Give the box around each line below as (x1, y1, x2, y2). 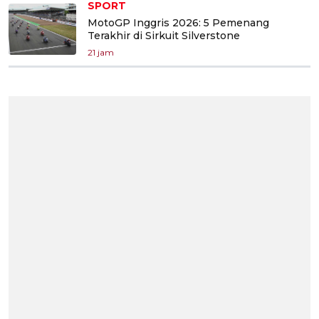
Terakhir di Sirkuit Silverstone (88, 28, 240, 42)
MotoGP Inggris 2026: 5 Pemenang (88, 16, 269, 29)
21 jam (88, 46, 114, 58)
